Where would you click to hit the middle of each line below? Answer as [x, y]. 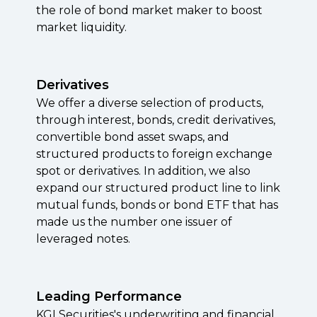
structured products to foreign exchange [154, 154]
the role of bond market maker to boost [149, 10]
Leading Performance [109, 296]
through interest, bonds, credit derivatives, [155, 120]
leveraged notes [82, 239]
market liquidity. [81, 27]
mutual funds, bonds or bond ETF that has [157, 205]
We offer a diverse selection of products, [149, 103]
